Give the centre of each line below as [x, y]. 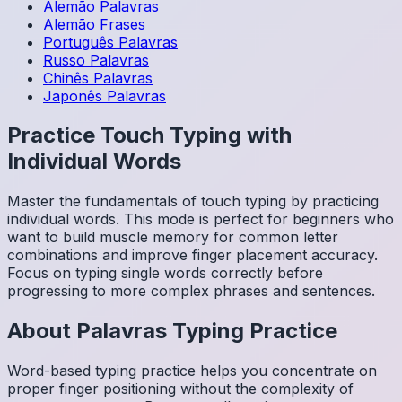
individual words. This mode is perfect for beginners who [201, 219]
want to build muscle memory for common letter [173, 237]
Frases [122, 24]
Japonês [73, 96]
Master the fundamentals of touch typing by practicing [193, 201]
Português [79, 42]
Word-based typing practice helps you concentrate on [192, 371]
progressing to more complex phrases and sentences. [191, 291]
